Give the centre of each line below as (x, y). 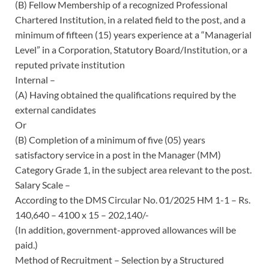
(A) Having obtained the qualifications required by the (125, 94)
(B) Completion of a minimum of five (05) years (110, 139)
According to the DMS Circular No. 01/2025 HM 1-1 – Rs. (133, 199)
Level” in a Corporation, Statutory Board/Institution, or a (131, 49)
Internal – (35, 79)
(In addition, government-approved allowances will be (125, 229)
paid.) (26, 244)
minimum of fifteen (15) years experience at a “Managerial (133, 34)
